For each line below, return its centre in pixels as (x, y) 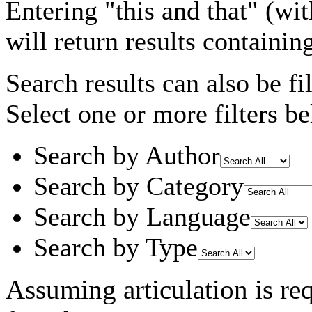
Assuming (64, 289)
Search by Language (142, 216)
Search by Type (116, 247)
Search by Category (139, 186)
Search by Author (127, 155)
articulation (186, 289)
